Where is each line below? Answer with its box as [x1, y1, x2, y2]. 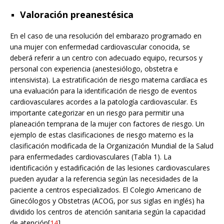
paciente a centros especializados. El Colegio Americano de [10, 184, 201, 194]
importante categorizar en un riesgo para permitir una [10, 107, 184, 117]
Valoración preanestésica [20, 8, 133, 20]
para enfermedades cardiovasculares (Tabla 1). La [10, 151, 171, 161]
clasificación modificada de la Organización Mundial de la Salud [10, 140, 213, 150]
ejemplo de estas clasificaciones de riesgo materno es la [10, 129, 193, 139]
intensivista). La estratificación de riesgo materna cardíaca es [10, 74, 207, 84]
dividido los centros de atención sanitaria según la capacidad [10, 206, 205, 216]
